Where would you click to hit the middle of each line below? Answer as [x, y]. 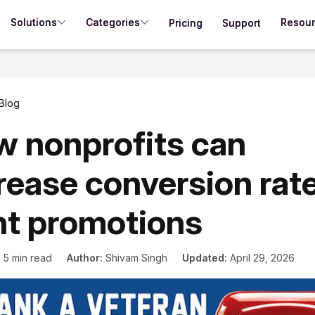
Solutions [34, 22]
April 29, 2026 [261, 258]
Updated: [204, 258]
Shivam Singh [136, 258]
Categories [113, 22]
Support [242, 22]
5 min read [27, 258]
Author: [86, 258]
